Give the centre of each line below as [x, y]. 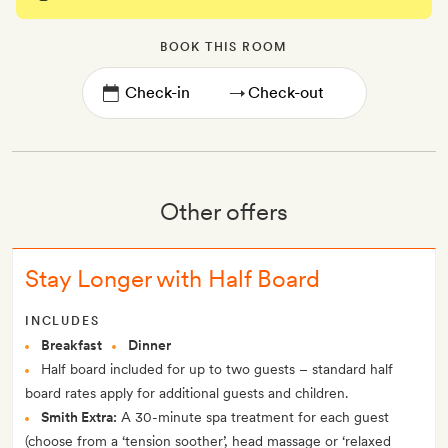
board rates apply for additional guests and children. [186, 393]
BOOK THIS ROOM [224, 47]
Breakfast [71, 345]
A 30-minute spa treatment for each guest [253, 417]
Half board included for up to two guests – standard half [217, 369]
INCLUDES [62, 321]
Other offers [224, 212]
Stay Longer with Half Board [172, 279]
